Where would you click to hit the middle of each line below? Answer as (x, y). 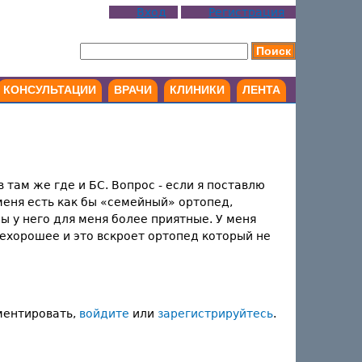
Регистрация (246, 12)
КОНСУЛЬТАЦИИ (50, 90)
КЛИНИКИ (197, 90)
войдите (104, 313)
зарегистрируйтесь (215, 313)
